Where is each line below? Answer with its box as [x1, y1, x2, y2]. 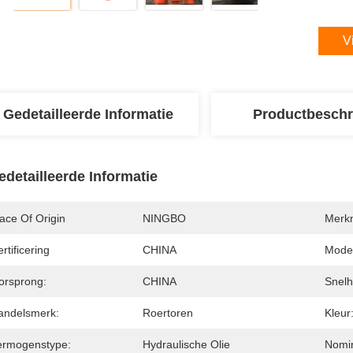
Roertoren [143, 307, 193, 319]
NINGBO [143, 212, 186, 225]
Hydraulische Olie [143, 338, 230, 351]
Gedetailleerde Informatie [3, 106, 173, 122]
